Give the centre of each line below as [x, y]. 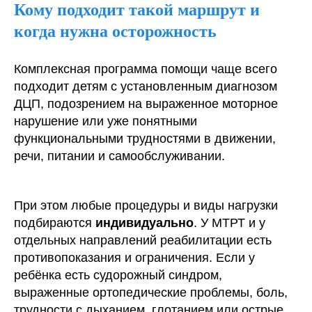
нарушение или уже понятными [106, 121]
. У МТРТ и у [229, 223]
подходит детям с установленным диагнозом [146, 86]
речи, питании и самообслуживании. [119, 156]
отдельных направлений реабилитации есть [143, 240]
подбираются [55, 223]
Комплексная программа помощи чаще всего [146, 69]
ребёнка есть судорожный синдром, [118, 275]
